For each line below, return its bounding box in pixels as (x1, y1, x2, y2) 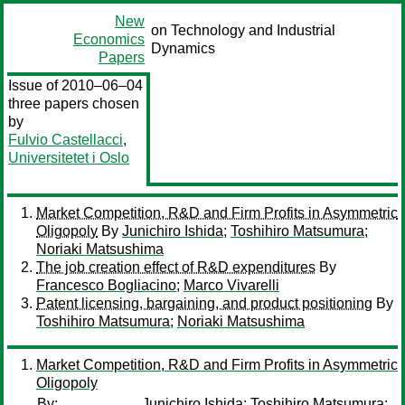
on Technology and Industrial (151, 23, 335, 38)
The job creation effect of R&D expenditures (36, 259, 316, 275)
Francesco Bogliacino (36, 278, 176, 293)
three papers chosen (8, 96, 139, 111)
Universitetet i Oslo (8, 150, 129, 165)
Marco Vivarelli (184, 278, 279, 293)
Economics (73, 32, 145, 47)
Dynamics (151, 41, 215, 56)
